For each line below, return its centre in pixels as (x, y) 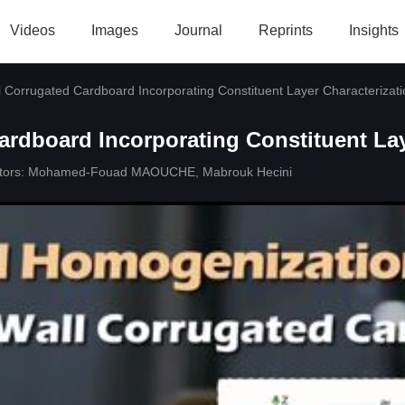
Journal (198, 30)
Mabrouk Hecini (247, 172)
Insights (373, 30)
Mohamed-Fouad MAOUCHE (112, 172)
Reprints (285, 30)
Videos (32, 30)
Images (114, 30)
